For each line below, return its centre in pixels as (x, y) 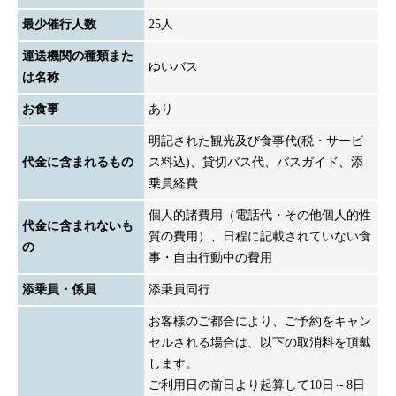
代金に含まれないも (78, 225)
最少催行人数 (59, 24)
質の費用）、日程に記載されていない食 (260, 236)
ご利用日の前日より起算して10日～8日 (257, 385)
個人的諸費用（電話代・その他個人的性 (260, 215)
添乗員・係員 (59, 289)
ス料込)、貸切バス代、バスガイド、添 (256, 162)
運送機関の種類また (78, 56)
